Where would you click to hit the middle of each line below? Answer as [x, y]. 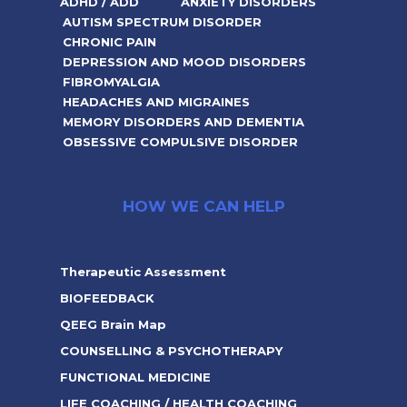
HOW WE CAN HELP [203, 206]
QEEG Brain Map [113, 324]
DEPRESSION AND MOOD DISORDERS [184, 62]
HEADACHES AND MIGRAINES [156, 102]
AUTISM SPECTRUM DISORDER [162, 22]
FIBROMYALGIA [111, 82]
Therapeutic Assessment [143, 271]
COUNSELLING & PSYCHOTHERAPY [171, 350]
